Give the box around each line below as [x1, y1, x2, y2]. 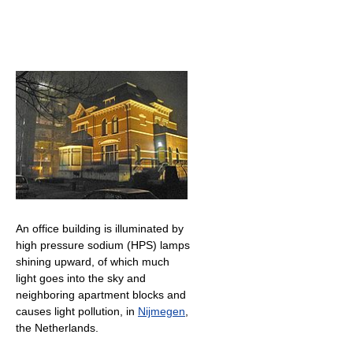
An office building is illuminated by [16, 221, 184, 235]
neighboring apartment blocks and [16, 288, 186, 301]
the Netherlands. [16, 321, 98, 334]
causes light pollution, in [16, 304, 138, 318]
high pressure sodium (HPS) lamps [16, 238, 190, 251]
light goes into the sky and [16, 271, 146, 284]
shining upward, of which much [16, 255, 169, 268]
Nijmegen [138, 304, 185, 318]
